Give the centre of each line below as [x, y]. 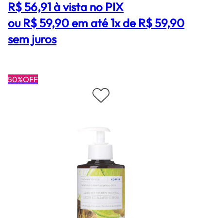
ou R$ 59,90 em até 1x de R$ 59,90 [96, 23]
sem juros [32, 39]
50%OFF [23, 80]
